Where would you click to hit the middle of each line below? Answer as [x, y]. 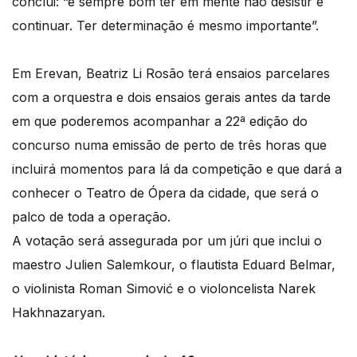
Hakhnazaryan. [59, 312]
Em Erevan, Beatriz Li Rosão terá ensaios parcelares [171, 73]
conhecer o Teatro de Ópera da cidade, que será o [165, 192]
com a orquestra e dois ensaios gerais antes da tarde [171, 97]
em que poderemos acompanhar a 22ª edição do [160, 121]
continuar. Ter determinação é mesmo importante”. [165, 25]
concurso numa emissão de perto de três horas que [169, 145]
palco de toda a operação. [91, 216]
